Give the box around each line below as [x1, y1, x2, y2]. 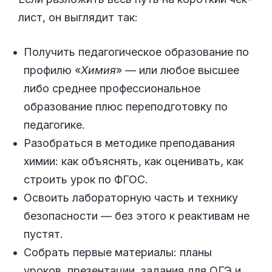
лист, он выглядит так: [18, 11, 138, 24]
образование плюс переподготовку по [24, 100, 228, 114]
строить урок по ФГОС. [24, 173, 148, 186]
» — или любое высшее [116, 64, 239, 77]
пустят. [24, 228, 63, 241]
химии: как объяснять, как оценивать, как [24, 155, 243, 168]
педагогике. [24, 118, 85, 132]
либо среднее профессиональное [24, 82, 200, 95]
